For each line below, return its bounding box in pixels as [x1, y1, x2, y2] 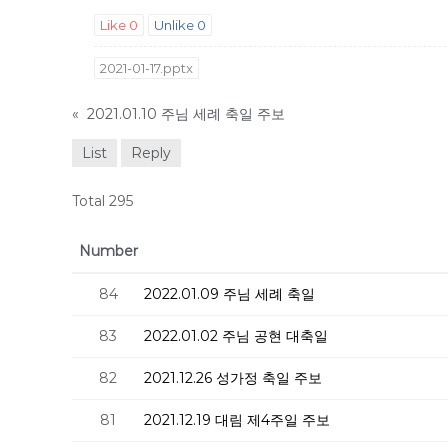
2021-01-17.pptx [100, 60, 193, 76]
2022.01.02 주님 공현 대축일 [144, 327, 328, 345]
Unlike [154, 17, 197, 33]
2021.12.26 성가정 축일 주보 [144, 369, 322, 387]
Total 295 [72, 192, 133, 210]
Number [78, 242, 138, 260]
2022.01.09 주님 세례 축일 [144, 285, 315, 303]
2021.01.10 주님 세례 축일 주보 [87, 105, 285, 123]
